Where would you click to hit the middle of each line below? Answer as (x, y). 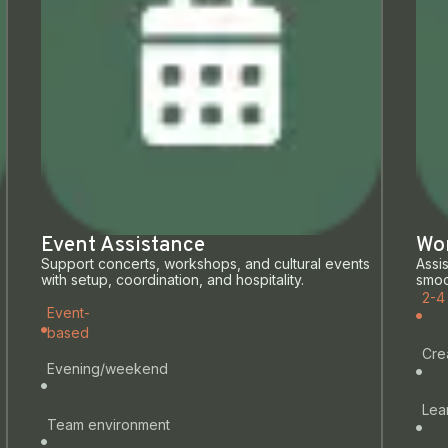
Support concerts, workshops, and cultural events (205, 264)
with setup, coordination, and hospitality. (172, 280)
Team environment (108, 424)
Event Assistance (122, 246)
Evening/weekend (107, 368)
